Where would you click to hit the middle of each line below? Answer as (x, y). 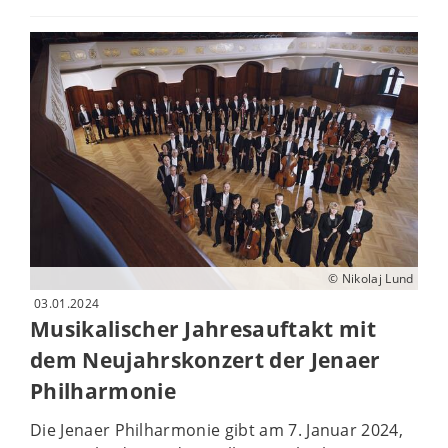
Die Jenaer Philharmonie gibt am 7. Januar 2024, (217, 429)
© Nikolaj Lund (371, 279)
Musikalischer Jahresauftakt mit (203, 329)
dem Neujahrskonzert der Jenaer (205, 360)
